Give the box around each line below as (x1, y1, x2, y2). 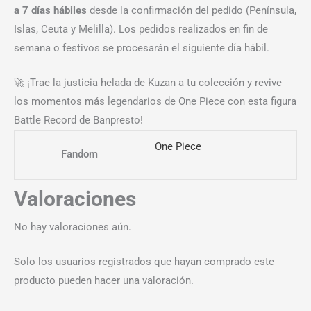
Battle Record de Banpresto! (14, 113, 143, 126)
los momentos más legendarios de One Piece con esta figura (14, 94, 296, 108)
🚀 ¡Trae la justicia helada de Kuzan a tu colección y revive (14, 76, 282, 89)
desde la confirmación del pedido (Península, (87, 3, 296, 17)
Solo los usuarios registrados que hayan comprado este (14, 255, 274, 269)
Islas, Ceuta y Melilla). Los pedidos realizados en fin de (14, 22, 268, 35)
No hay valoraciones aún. (14, 220, 131, 233)
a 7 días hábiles (14, 3, 87, 17)
